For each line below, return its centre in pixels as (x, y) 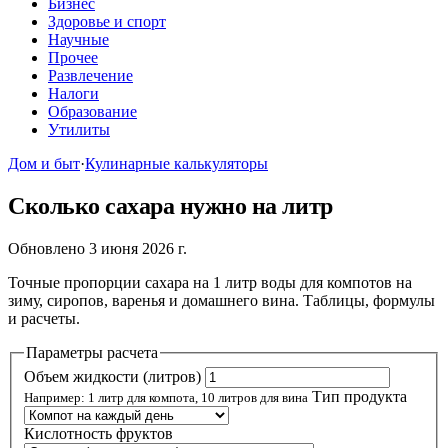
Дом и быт (44, 163)
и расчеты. (44, 318)
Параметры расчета (92, 352)
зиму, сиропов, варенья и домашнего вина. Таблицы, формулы (221, 300)
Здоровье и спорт (107, 21)
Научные (78, 39)
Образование (92, 111)
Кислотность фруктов (98, 434)
